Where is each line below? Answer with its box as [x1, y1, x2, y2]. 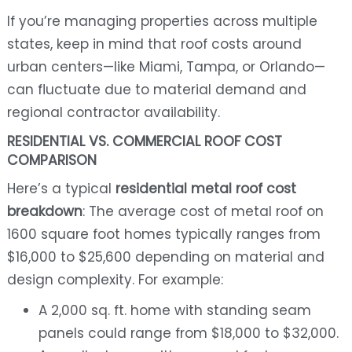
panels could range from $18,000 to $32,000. [38, 324, 339, 343]
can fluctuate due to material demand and [6, 80, 306, 100]
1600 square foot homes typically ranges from [6, 225, 321, 244]
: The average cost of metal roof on [82, 202, 324, 222]
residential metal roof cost [115, 179, 296, 199]
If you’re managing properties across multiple [6, 12, 317, 31]
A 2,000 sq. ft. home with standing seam [38, 301, 311, 321]
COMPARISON [6, 151, 97, 170]
